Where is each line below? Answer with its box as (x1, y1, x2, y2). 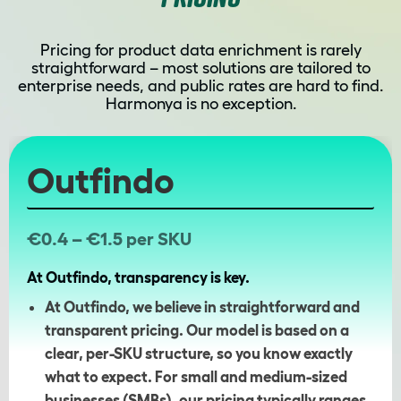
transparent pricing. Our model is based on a (45, 321, 349, 339)
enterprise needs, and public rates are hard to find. (18, 77, 383, 96)
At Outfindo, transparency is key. (27, 269, 250, 286)
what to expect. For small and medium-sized (45, 368, 347, 386)
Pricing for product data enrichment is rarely (39, 41, 362, 60)
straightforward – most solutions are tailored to (30, 59, 371, 78)
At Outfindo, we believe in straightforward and (45, 298, 360, 316)
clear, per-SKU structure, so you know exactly (45, 345, 353, 363)
